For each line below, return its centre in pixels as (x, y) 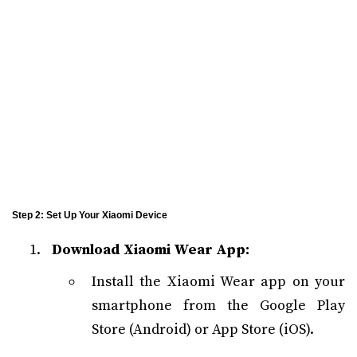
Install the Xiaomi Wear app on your (218, 282)
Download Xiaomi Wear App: (151, 250)
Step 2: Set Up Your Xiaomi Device (90, 215)
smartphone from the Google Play (218, 306)
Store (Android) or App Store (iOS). (203, 330)
